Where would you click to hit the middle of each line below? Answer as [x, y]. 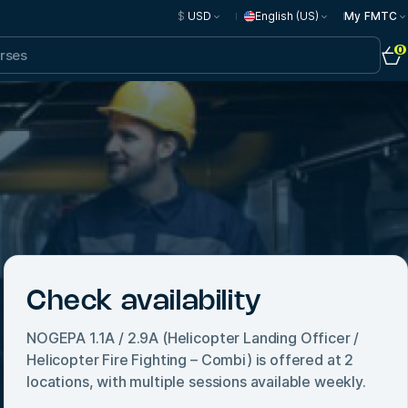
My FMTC [371, 16]
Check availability [144, 302]
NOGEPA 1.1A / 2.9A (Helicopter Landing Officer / [193, 338]
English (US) [287, 16]
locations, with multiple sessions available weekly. [196, 382]
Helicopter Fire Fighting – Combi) [139, 360]
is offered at [298, 360]
